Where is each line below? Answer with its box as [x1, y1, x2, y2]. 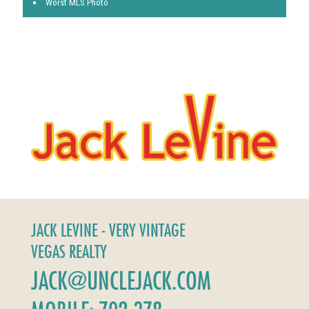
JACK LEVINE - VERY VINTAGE [31, 219, 186, 241]
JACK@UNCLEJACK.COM [31, 266, 211, 296]
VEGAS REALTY [31, 241, 107, 263]
